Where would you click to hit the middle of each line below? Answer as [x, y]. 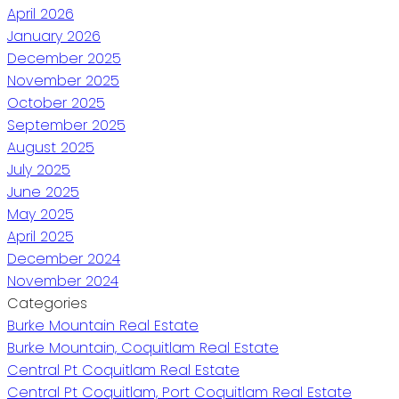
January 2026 [54, 36]
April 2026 [41, 13]
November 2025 [63, 80]
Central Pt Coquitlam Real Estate [123, 370]
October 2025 [56, 102]
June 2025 [43, 191]
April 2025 [41, 236]
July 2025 [39, 169]
